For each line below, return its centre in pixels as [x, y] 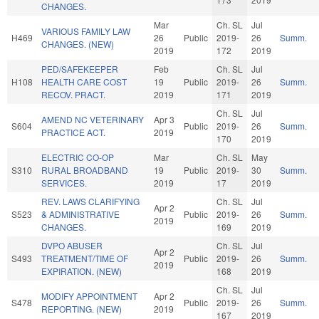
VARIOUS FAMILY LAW [86, 31]
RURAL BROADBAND [85, 169]
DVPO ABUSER [72, 245]
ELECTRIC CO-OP [78, 157]
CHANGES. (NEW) [78, 43]
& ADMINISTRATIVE [80, 214]
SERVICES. [64, 182]
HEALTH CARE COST [84, 81]
